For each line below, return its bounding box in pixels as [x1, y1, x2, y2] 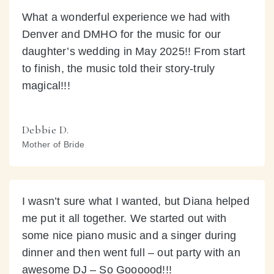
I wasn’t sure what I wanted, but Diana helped [21, 194, 250, 207]
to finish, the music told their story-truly [21, 62, 215, 75]
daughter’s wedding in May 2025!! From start [21, 45, 246, 57]
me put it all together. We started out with [21, 212, 227, 224]
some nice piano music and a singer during [21, 229, 237, 242]
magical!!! [21, 79, 70, 92]
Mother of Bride [21, 139, 85, 149]
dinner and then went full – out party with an [21, 246, 240, 259]
